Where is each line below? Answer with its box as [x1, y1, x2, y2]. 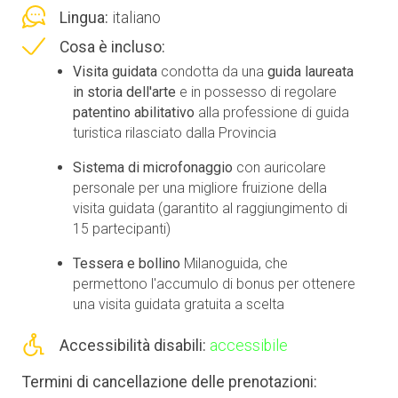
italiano [108, 8, 161, 27]
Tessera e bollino [73, 254, 180, 272]
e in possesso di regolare [176, 83, 337, 100]
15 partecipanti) [73, 219, 171, 237]
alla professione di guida [195, 103, 349, 121]
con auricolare [233, 158, 326, 176]
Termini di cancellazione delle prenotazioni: [22, 373, 317, 392]
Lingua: [60, 8, 108, 27]
